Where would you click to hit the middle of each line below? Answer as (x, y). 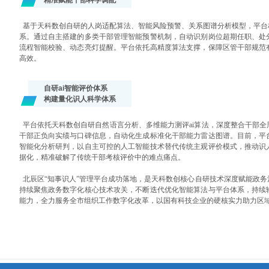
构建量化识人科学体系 (80, 99)
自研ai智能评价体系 (76, 88)
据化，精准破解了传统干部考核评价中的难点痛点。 (102, 157)
